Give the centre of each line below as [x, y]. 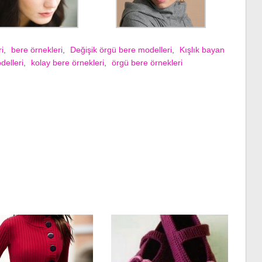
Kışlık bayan [202, 50]
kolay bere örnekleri [67, 63]
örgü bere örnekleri [147, 63]
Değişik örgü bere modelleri [121, 50]
